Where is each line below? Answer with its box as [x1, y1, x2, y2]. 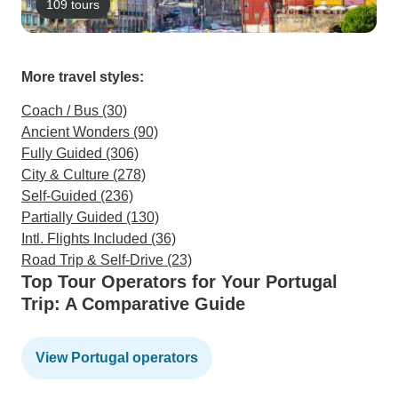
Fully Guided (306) [21, 146, 139, 161]
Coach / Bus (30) [21, 103, 127, 118]
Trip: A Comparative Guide [21, 294, 245, 314]
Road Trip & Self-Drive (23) [21, 252, 192, 267]
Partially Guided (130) [21, 210, 159, 225]
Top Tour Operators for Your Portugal [21, 272, 338, 291]
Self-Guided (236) [21, 188, 133, 203]
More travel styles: [21, 69, 144, 84]
